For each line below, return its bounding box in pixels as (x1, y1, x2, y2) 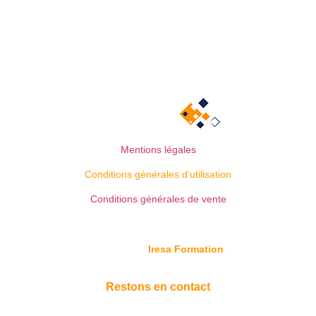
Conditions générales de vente (90, 193, 226, 205)
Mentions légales (120, 143, 196, 155)
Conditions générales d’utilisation (85, 168, 231, 180)
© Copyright (92, 243, 148, 255)
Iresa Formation (148, 243, 224, 255)
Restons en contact (106, 280, 210, 293)
